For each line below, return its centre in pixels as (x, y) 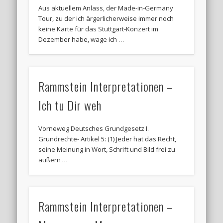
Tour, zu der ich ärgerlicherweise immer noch (106, 19)
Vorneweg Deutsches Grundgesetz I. (94, 128)
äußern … (53, 160)
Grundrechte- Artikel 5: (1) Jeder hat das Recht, (108, 139)
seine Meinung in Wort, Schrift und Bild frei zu (107, 149)
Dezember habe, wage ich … (81, 40)
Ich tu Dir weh (70, 105)
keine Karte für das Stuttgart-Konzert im (99, 29)
